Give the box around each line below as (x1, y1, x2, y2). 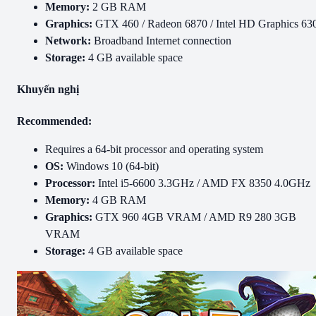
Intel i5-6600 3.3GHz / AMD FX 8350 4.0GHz (95, 177, 310, 190)
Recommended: (17, 115, 92, 128)
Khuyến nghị (17, 83, 79, 96)
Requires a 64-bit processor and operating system (45, 143, 263, 156)
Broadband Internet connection (91, 34, 231, 47)
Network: (45, 34, 91, 47)
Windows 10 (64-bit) (63, 160, 159, 173)
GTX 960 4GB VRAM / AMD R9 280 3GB (92, 211, 296, 224)
